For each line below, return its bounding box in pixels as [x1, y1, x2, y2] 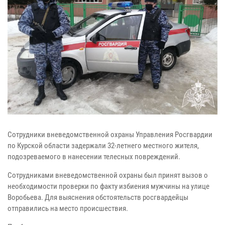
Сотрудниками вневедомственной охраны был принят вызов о [8, 171, 208, 180]
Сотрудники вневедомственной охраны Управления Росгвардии [8, 130, 212, 140]
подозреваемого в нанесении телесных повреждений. [8, 152, 180, 162]
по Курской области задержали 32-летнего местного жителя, [8, 141, 199, 151]
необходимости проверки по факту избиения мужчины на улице [8, 182, 209, 191]
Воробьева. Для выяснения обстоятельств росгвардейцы [8, 193, 188, 202]
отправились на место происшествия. [8, 204, 128, 213]
